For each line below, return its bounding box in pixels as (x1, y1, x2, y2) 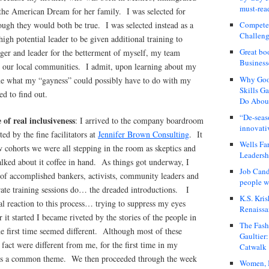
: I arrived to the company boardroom (75, 114, 204, 126)
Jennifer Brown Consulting (98, 128, 189, 140)
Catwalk (240, 241, 267, 253)
